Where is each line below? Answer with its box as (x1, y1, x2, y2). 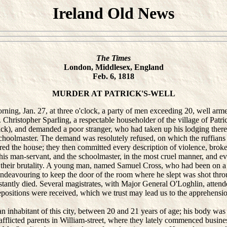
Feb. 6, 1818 (93, 72, 134, 81)
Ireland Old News (53, 4, 174, 22)
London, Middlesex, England (63, 63, 164, 71)
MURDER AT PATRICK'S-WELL (52, 89, 175, 98)
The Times (96, 54, 131, 62)
